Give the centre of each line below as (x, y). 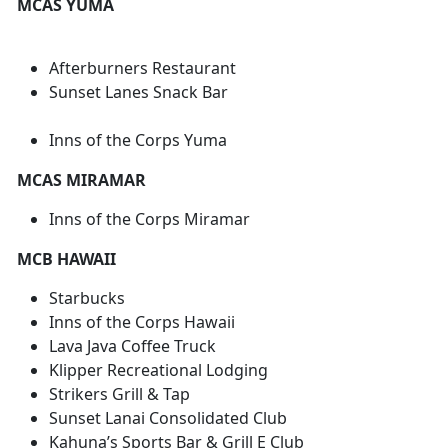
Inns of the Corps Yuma (138, 140)
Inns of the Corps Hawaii (142, 322)
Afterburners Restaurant (142, 68)
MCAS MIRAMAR (81, 180)
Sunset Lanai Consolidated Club (168, 418)
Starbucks (87, 298)
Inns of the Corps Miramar (163, 219)
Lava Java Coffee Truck (178, 346)
